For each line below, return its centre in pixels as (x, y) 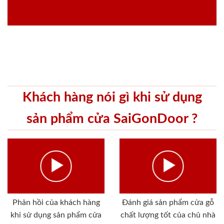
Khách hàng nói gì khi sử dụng (112, 97)
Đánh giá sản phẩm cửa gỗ (168, 202)
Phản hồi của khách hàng (56, 202)
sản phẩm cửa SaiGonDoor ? (112, 119)
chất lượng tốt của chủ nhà (168, 215)
